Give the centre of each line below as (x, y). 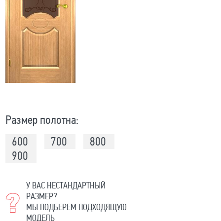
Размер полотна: (42, 121)
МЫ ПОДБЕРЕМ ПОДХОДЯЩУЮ (76, 208)
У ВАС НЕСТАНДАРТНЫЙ (66, 186)
